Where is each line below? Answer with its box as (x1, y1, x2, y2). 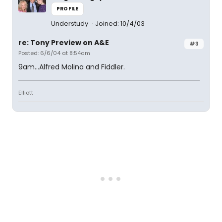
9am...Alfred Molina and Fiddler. (18, 62, 125, 72)
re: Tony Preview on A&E (18, 38, 109, 48)
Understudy (51, 19, 90, 28)
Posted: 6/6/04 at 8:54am (18, 49, 90, 57)
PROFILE (56, 5, 79, 12)
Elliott (18, 89, 33, 97)
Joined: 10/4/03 (95, 19, 145, 28)
